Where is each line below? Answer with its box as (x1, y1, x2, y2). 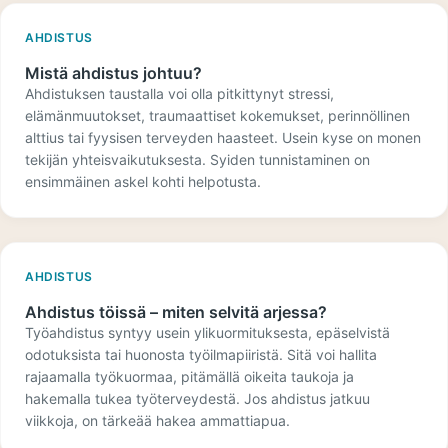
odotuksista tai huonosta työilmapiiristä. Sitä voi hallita (25, 346, 377, 363)
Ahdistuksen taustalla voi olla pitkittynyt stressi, (25, 85, 334, 102)
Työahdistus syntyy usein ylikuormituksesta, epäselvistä (25, 324, 390, 341)
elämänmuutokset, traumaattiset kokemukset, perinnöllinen (25, 107, 410, 124)
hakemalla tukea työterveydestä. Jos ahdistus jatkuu (25, 390, 370, 407)
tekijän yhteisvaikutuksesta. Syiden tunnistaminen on (25, 151, 370, 168)
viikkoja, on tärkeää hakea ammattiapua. (25, 412, 290, 429)
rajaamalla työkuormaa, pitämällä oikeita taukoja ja (25, 368, 354, 385)
